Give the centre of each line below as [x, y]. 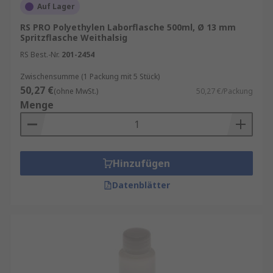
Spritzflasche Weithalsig [74, 37]
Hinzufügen [141, 163]
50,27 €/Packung [225, 91]
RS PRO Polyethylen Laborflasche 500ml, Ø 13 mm [128, 27]
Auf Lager [56, 6]
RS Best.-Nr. [40, 55]
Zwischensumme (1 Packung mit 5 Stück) [90, 76]
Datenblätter [141, 185]
